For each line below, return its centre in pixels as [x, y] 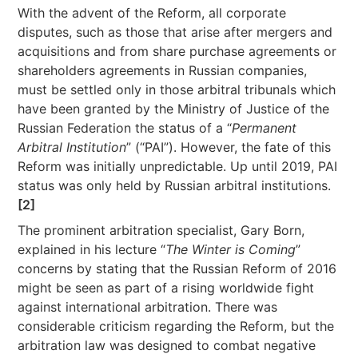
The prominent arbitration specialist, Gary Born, [161, 230]
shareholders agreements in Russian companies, [163, 70]
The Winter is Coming [231, 249]
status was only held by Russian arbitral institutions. [175, 185]
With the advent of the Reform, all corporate [152, 13]
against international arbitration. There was [148, 307]
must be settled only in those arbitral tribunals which [177, 89]
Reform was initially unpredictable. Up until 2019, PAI [178, 166]
